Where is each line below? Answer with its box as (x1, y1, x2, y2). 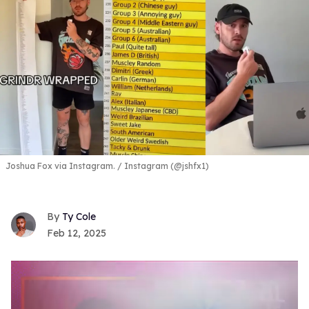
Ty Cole (62, 210, 96, 223)
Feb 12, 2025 (47, 227, 106, 240)
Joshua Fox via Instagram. (6, 160, 117, 171)
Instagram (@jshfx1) (122, 160, 209, 171)
